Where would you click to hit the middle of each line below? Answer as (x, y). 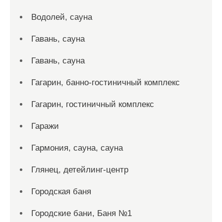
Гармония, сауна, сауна (77, 148)
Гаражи (45, 126)
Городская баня (61, 192)
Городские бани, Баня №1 (82, 213)
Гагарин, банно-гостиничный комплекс (106, 83)
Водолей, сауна (62, 17)
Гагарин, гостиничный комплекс (93, 104)
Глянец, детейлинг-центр (80, 170)
